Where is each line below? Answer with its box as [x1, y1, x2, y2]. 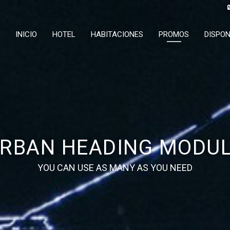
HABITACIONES [91, 30, 143, 39]
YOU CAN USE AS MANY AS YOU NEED [37, 162, 193, 173]
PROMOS [159, 30, 189, 39]
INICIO [15, 30, 37, 39]
